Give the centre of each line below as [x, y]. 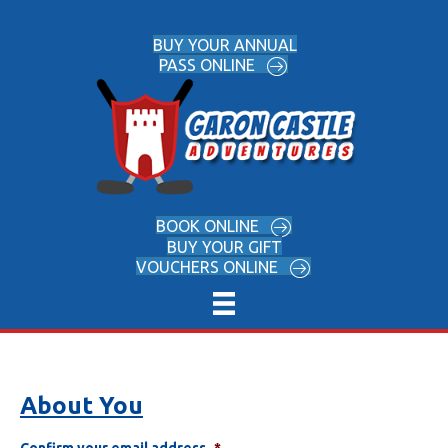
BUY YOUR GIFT [224, 247]
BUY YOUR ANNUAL [224, 45]
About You [81, 405]
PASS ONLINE [207, 65]
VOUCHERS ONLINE [207, 267]
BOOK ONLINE [207, 226]
